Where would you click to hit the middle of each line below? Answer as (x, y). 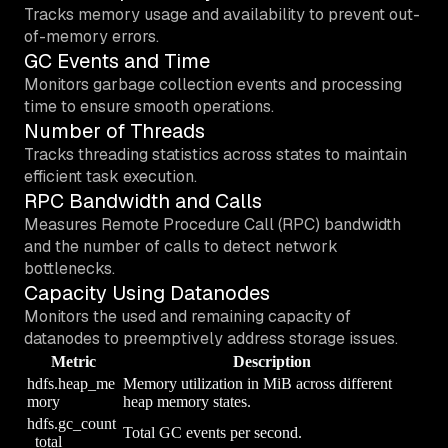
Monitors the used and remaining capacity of (187, 316)
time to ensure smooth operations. (149, 106)
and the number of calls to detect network (181, 246)
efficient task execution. (110, 176)
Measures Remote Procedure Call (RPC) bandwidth (212, 224)
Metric (73, 361)
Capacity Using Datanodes (147, 292)
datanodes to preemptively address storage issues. (211, 338)
